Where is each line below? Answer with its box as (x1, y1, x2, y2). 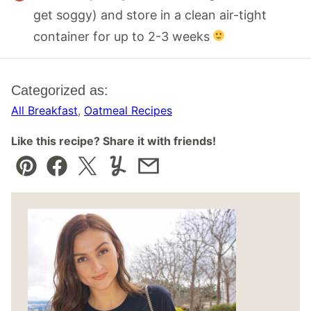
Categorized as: (11, 82, 108, 98)
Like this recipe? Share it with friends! (11, 133, 216, 148)
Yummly (117, 168, 164, 183)
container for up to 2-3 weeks (33, 28, 213, 44)
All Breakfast (11, 103, 78, 117)
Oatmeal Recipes (84, 103, 172, 117)
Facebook (56, 168, 115, 183)
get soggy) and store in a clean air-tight (33, 7, 267, 22)
